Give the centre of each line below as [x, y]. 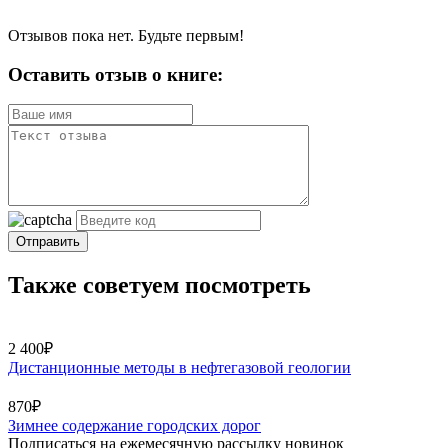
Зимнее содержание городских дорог [134, 426]
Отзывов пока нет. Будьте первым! [126, 35]
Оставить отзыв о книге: [115, 74]
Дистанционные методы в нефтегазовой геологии [179, 368]
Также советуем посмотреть [159, 285]
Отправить [48, 242]
